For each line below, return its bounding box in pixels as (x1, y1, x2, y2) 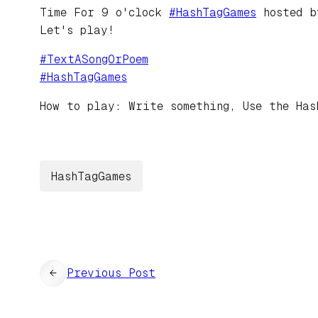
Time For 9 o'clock (40, 6, 169, 20)
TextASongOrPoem (47, 53, 148, 67)
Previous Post (67, 266, 155, 280)
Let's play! (40, 23, 114, 38)
